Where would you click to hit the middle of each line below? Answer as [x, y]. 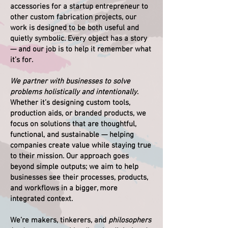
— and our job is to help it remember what [81, 49]
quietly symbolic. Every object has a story [79, 38]
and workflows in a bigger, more [64, 188]
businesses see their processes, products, [79, 177]
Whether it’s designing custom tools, [70, 103]
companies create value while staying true [81, 145]
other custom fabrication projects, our [73, 17]
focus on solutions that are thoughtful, [73, 124]
